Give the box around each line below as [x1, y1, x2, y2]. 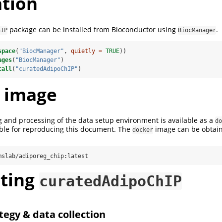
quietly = [71, 47, 102, 55]
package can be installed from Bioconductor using [7, 24, 178, 34]
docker [132, 126, 153, 133]
